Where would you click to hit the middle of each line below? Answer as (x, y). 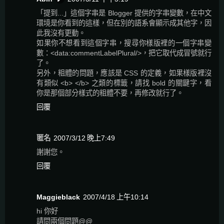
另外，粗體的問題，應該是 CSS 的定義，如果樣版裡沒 (124, 73)
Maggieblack (58, 197)
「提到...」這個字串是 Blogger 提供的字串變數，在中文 (124, 13)
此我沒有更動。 (61, 33)
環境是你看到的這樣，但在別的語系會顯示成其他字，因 (124, 23)
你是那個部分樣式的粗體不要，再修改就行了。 (110, 93)
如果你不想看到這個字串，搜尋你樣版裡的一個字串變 (124, 43)
